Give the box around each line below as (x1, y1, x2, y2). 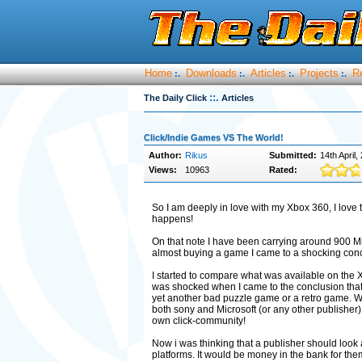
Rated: (268, 165, 297, 175)
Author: (148, 150, 182, 160)
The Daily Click (143, 93, 207, 103)
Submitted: (268, 150, 317, 160)
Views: (148, 165, 177, 175)
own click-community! (151, 315, 246, 326)
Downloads (185, 67, 237, 79)
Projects (299, 67, 339, 79)
